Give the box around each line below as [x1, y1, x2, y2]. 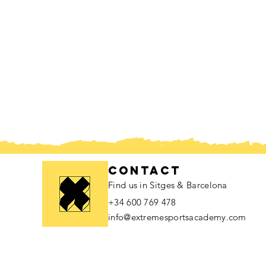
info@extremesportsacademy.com [108, 211, 246, 223]
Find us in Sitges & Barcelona [108, 179, 227, 191]
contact [108, 163, 181, 178]
